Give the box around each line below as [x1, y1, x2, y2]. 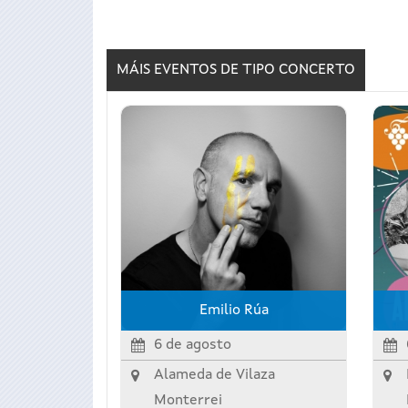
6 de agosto [154, 337, 231, 352]
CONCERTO [279, 62, 355, 77]
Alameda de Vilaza [154, 367, 275, 382]
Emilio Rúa [199, 302, 269, 318]
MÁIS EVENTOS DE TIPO [117, 62, 279, 77]
